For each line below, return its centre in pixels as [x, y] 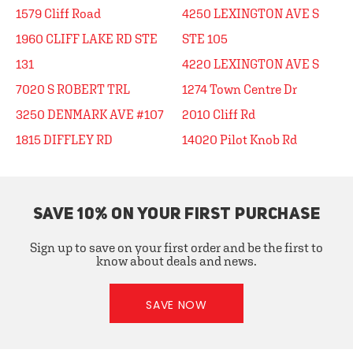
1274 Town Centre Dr [240, 89]
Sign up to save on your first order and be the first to [176, 247]
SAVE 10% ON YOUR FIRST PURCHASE [176, 215]
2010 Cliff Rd [219, 114]
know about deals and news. [176, 261]
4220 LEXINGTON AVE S [251, 64]
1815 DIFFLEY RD [64, 139]
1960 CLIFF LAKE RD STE [87, 39]
